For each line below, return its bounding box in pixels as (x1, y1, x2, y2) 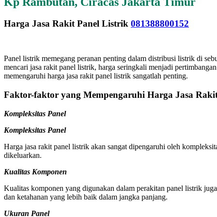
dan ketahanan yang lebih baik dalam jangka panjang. (4, 192, 168, 201)
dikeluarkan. (4, 151, 42, 159)
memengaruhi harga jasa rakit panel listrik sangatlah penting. (4, 72, 188, 80)
